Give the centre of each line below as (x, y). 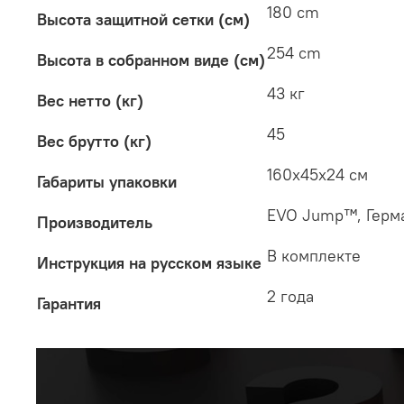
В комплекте (314, 256)
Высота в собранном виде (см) (151, 60)
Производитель (95, 223)
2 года (290, 297)
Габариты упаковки (107, 182)
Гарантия (69, 304)
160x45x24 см (317, 175)
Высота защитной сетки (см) (143, 20)
